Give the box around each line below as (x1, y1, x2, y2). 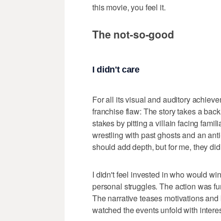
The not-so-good (92, 27, 174, 42)
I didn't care (92, 64, 140, 74)
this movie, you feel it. (92, 1, 166, 13)
